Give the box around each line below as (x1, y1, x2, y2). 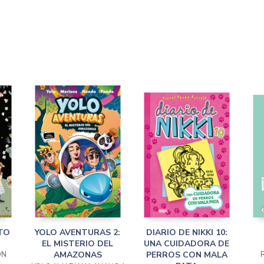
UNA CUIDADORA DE (144, 238, 229, 249)
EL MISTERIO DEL (42, 238, 113, 249)
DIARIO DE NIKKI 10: (146, 227, 227, 238)
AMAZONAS (53, 249, 102, 260)
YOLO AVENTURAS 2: (35, 227, 120, 238)
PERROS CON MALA (146, 249, 227, 260)
